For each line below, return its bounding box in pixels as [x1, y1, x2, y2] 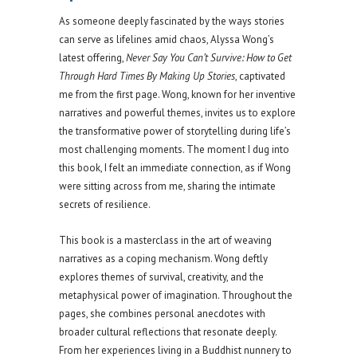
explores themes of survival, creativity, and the [59, 270, 264, 284]
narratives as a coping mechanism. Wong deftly [59, 252, 268, 266]
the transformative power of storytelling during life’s [59, 124, 291, 139]
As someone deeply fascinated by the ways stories [59, 14, 284, 29]
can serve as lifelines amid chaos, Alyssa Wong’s [59, 33, 274, 47]
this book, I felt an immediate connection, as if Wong [59, 161, 291, 175]
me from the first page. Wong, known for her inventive [59, 88, 296, 102]
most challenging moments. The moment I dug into [59, 143, 289, 157]
